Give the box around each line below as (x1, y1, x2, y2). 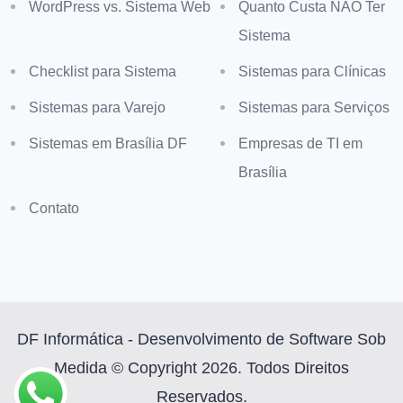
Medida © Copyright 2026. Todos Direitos (54, 359, 349, 377)
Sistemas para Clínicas (238, 64, 387, 79)
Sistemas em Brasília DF (29, 136, 187, 151)
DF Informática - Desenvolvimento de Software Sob (17, 330, 386, 348)
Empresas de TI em (238, 136, 363, 151)
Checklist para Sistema (29, 64, 176, 79)
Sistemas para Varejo (29, 100, 166, 115)
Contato (29, 201, 79, 216)
